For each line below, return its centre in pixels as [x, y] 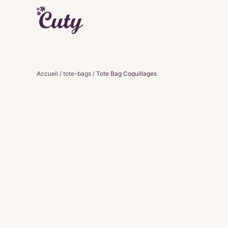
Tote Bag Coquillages [126, 74]
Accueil [47, 74]
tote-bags [77, 74]
